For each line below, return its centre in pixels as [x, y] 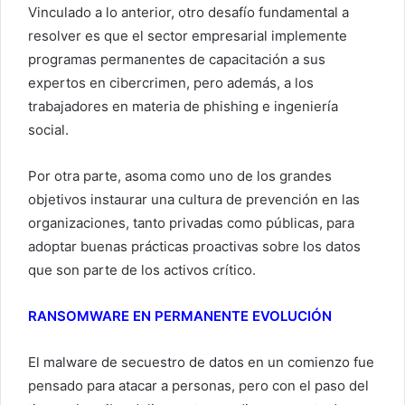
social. [48, 130]
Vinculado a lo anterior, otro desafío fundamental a [188, 13]
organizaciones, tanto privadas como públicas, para [191, 223]
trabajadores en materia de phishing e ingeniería [183, 107]
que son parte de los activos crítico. [142, 270]
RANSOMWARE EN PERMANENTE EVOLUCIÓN [180, 316]
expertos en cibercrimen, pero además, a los [171, 83]
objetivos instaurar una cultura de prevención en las [194, 200]
